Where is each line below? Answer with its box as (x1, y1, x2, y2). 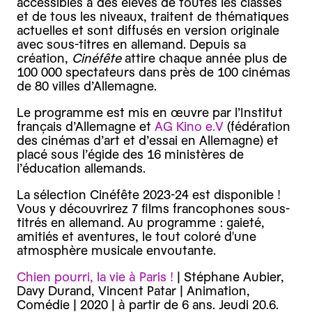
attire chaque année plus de (121, 50, 287, 65)
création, (17, 50, 72, 65)
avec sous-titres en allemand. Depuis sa (17, 36, 246, 52)
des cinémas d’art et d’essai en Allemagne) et (17, 132, 279, 148)
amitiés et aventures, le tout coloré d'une (17, 229, 256, 244)
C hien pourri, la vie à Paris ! (17, 270, 173, 285)
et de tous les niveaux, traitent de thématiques (17, 8, 289, 24)
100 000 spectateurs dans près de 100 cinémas (17, 64, 290, 79)
